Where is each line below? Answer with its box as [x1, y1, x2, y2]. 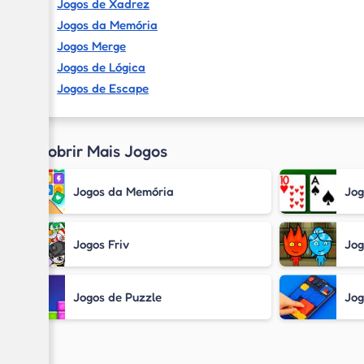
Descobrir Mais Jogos [12, 141, 167, 161]
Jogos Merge [57, 38, 126, 54]
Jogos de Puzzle [73, 288, 162, 305]
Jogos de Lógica [57, 59, 145, 75]
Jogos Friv [73, 236, 129, 252]
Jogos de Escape [57, 80, 149, 96]
